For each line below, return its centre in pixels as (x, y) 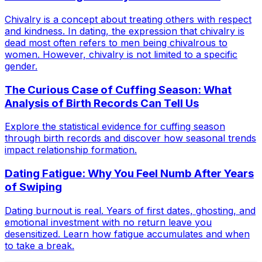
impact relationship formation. (71, 150)
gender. (21, 66)
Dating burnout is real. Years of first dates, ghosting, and (130, 210)
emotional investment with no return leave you (108, 222)
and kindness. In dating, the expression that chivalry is (125, 31)
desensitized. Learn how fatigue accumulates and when (127, 234)
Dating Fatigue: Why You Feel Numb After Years (129, 174)
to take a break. (39, 245)
